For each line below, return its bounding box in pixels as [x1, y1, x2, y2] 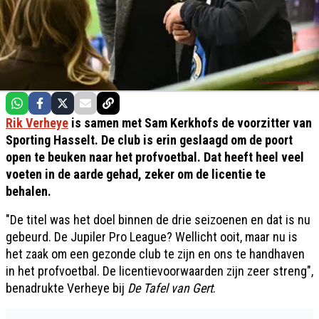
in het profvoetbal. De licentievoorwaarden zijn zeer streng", [6, 263, 313, 278]
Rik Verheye [6, 115, 68, 130]
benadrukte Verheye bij [6, 280, 127, 296]
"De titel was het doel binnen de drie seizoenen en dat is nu [6, 211, 310, 227]
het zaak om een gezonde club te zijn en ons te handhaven [6, 246, 305, 261]
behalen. [6, 183, 51, 199]
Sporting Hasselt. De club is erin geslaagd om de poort [6, 132, 293, 147]
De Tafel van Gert [127, 280, 213, 296]
